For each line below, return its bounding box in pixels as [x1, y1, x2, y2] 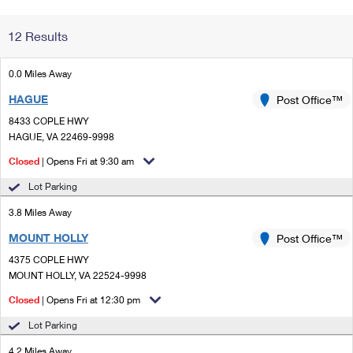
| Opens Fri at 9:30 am [39, 155, 134, 167]
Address [235, 32, 281, 45]
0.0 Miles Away [9, 68, 72, 80]
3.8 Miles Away [9, 206, 72, 218]
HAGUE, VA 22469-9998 [9, 131, 114, 143]
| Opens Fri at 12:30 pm [39, 294, 140, 306]
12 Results [8, 28, 68, 43]
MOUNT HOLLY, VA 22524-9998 [9, 269, 147, 281]
